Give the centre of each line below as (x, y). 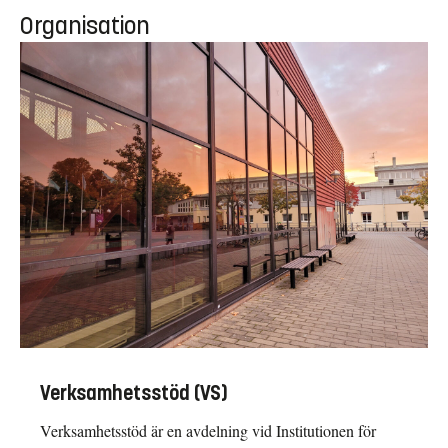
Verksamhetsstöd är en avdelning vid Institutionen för (208, 430)
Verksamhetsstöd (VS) (134, 393)
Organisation (85, 25)
